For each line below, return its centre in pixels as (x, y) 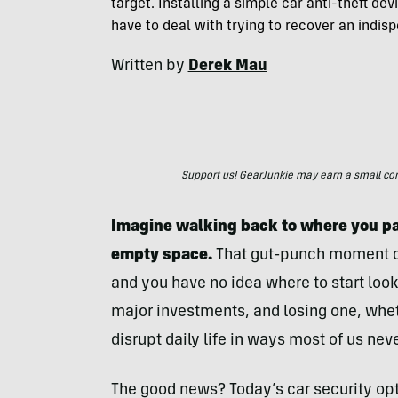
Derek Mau (227, 67)
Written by (149, 67)
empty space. (161, 256)
